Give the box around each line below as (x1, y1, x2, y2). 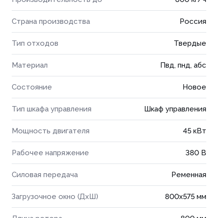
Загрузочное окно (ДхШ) (12, 192, 98, 201)
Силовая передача (12, 170, 78, 179)
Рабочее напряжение (12, 148, 89, 157)
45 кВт (183, 127, 206, 135)
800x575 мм (165, 192, 206, 201)
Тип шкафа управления (12, 105, 91, 113)
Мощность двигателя (12, 127, 90, 135)
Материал (12, 61, 48, 70)
